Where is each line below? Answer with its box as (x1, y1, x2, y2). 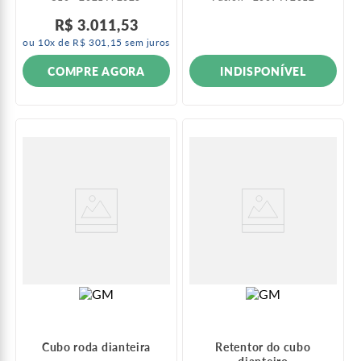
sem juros (122, 36, 170, 49)
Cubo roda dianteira (41, 340, 151, 355)
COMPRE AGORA (48, 64, 145, 78)
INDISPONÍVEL (220, 64, 306, 78)
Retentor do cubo (215, 340, 311, 355)
